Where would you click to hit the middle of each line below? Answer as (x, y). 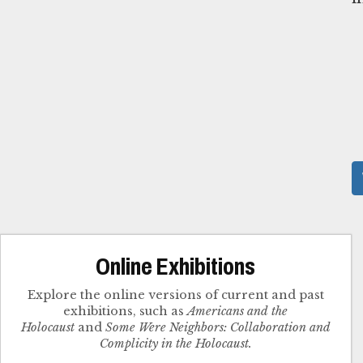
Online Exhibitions (176, 267)
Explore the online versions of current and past (175, 295)
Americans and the (238, 312)
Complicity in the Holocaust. (175, 344)
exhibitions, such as (126, 312)
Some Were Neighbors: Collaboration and (218, 328)
